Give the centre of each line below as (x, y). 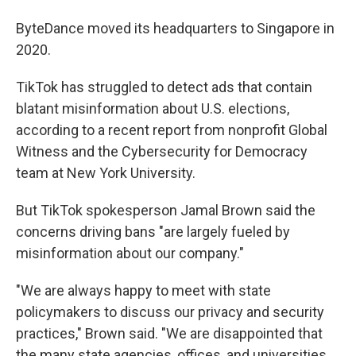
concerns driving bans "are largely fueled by (153, 232)
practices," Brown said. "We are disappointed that (169, 334)
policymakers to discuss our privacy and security (170, 312)
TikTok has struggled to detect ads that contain (164, 87)
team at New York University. (106, 173)
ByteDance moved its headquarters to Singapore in (175, 29)
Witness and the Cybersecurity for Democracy (162, 152)
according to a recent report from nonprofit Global (172, 130)
